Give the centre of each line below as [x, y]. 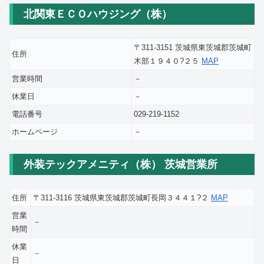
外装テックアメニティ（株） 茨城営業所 [121, 165]
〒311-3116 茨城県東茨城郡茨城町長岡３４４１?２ [122, 198]
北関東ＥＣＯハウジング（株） [98, 14]
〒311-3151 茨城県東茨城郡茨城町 [193, 47]
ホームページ [35, 131]
